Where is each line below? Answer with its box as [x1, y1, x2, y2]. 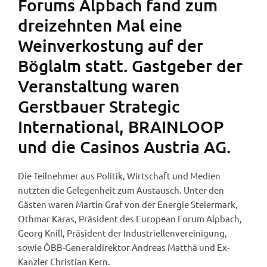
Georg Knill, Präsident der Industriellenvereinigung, [18, 227, 227, 239]
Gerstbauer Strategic [18, 96, 179, 117]
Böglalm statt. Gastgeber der [18, 55, 243, 76]
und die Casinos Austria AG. [18, 136, 231, 157]
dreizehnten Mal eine [18, 15, 182, 36]
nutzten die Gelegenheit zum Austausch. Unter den [18, 184, 224, 196]
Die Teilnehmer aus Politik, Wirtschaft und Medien [18, 170, 221, 182]
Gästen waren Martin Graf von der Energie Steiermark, [18, 198, 238, 210]
